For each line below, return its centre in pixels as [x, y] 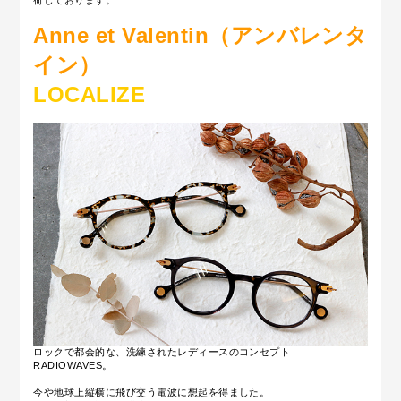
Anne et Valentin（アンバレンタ [200, 35]
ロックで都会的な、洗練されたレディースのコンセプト [162, 351]
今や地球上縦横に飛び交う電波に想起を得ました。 [152, 392]
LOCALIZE [90, 94]
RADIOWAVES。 [73, 365]
